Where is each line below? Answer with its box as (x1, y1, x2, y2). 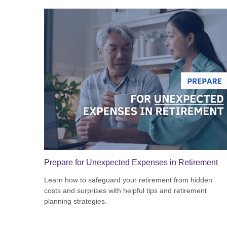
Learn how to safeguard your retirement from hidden (44, 175, 212, 184)
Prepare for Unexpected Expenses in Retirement (44, 158, 218, 167)
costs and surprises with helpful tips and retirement (44, 186, 207, 195)
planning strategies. (44, 197, 107, 205)
